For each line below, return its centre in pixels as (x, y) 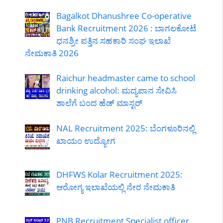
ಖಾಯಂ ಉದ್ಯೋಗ (86, 140)
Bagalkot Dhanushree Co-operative (124, 15)
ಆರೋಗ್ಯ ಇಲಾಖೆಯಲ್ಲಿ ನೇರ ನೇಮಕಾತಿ (115, 187)
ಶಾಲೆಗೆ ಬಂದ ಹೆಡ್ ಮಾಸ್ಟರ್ (99, 103)
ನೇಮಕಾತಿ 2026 (52, 53)
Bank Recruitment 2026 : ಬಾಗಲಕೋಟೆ (126, 28)
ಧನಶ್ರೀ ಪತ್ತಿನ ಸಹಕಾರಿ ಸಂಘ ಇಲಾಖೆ (113, 40)
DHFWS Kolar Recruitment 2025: (119, 174)
